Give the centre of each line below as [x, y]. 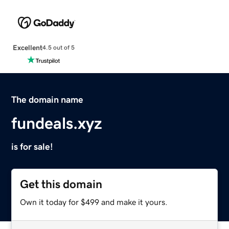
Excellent [27, 47]
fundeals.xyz [57, 123]
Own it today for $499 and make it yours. [94, 202]
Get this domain [61, 184]
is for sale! [32, 146]
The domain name [48, 99]
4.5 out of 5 [58, 48]
